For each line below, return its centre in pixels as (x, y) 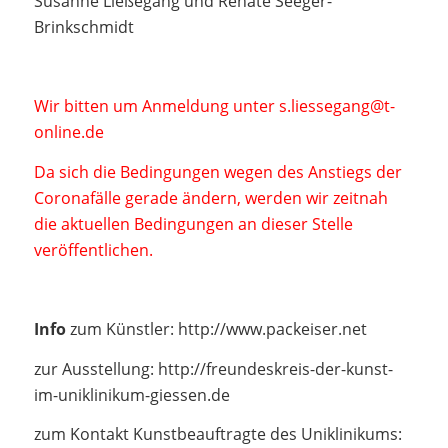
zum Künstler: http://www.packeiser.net (218, 329)
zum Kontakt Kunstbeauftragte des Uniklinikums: (217, 434)
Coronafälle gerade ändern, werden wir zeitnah (210, 197)
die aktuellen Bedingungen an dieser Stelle (193, 223)
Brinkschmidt (83, 27)
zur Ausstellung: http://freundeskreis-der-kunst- (213, 368)
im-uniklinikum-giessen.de (131, 394)
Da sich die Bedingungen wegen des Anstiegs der (217, 171)
